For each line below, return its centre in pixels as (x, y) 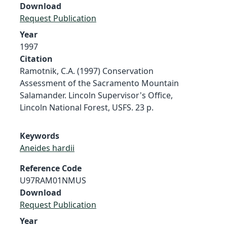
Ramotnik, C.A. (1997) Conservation (87, 71)
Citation (36, 59)
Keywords (40, 136)
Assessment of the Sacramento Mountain (99, 83)
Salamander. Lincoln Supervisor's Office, (96, 95)
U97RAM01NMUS (53, 180)
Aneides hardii (47, 148)
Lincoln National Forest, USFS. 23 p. (87, 107)
